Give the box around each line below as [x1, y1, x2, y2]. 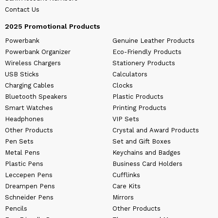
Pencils [5, 205, 27, 213]
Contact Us [5, 6, 39, 14]
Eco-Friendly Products [112, 48, 182, 56]
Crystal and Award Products [112, 127, 199, 134]
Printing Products [112, 104, 166, 112]
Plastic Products [112, 93, 163, 101]
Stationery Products [112, 59, 175, 67]
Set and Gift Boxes [112, 138, 171, 145]
